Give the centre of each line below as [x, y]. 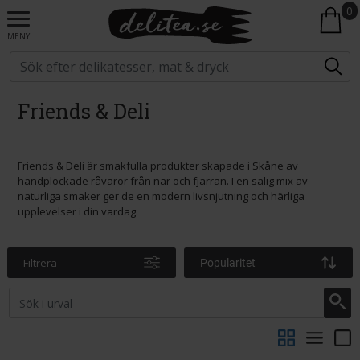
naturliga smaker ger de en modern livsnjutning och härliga [161, 196]
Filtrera [40, 262]
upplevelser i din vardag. [78, 211]
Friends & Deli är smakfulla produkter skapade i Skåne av [158, 166]
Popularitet [228, 262]
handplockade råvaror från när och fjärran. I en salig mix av [163, 181]
